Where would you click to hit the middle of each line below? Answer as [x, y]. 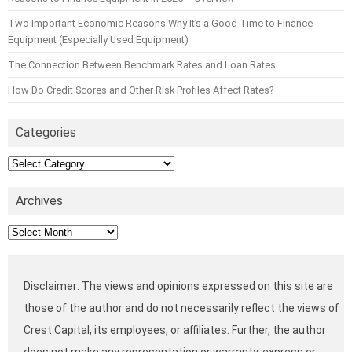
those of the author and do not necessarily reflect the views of [181, 308]
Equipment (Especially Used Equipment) [98, 40]
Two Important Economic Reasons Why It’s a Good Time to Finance [160, 24]
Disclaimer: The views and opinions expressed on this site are [178, 286]
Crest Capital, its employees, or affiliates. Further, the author [175, 330]
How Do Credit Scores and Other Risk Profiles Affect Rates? [141, 90]
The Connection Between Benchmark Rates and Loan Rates [142, 65]
